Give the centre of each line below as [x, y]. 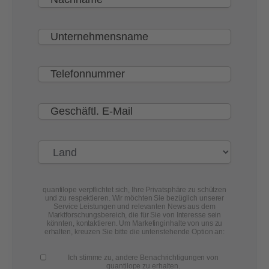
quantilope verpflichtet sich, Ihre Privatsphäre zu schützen [134, 190]
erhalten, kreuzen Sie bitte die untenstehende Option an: [134, 232]
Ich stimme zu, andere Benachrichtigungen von [143, 258]
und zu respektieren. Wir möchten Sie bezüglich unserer [134, 198]
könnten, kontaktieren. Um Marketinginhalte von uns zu [134, 224]
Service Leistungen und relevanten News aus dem [134, 207]
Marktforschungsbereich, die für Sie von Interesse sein [134, 215]
